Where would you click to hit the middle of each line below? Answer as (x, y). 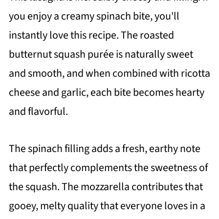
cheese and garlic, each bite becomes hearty (106, 92)
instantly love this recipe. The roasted (91, 35)
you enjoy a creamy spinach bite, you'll (94, 16)
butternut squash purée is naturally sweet (101, 54)
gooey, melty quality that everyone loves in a (107, 206)
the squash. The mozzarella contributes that (106, 186)
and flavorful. (38, 111)
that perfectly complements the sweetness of (108, 167)
